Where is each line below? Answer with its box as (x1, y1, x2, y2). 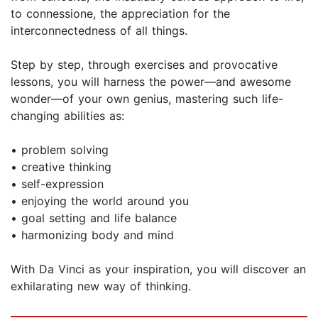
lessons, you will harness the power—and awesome (11, 75, 291, 89)
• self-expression (11, 177, 104, 192)
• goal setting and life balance (11, 211, 181, 226)
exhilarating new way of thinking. (11, 279, 191, 294)
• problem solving (11, 143, 109, 158)
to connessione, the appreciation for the (11, 6, 230, 21)
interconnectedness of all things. (11, 23, 192, 38)
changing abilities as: (11, 109, 124, 124)
